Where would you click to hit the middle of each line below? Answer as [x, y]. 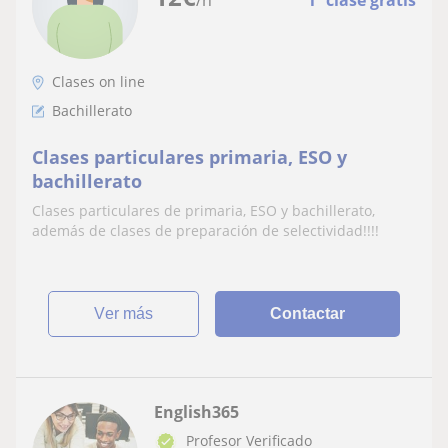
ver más [129, 313]
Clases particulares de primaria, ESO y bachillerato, [203, 210]
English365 [196, 412]
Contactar [308, 313]
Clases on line [98, 81]
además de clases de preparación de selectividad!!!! [205, 230]
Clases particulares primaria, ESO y [189, 157]
